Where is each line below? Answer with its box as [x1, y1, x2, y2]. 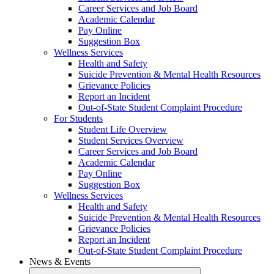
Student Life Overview [78, 124, 167, 135]
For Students [54, 113, 103, 124]
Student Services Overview [78, 135, 183, 146]
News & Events [29, 256, 91, 267]
